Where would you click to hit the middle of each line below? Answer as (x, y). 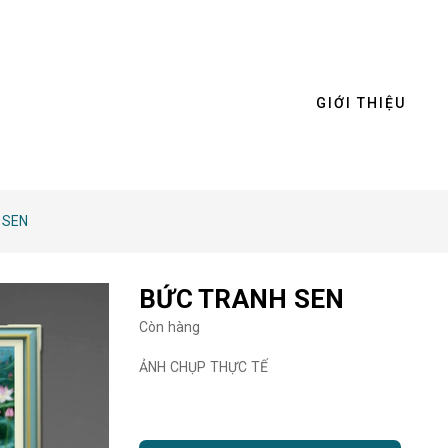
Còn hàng (170, 327)
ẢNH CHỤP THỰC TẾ (204, 367)
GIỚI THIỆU (361, 103)
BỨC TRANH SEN (242, 299)
